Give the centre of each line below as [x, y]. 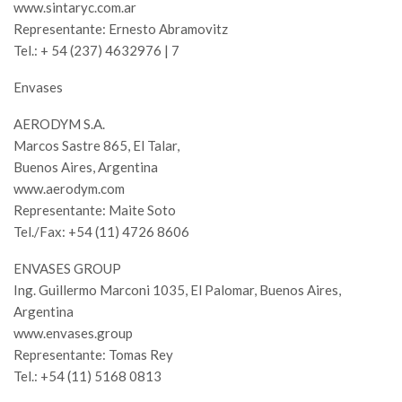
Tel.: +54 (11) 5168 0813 [87, 376]
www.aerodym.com [69, 189]
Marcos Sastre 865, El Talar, [96, 146]
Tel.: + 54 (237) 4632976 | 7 [96, 51]
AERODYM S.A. [59, 124]
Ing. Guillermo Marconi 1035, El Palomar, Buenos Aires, [177, 290]
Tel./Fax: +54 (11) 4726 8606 [101, 232]
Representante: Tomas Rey [93, 355]
